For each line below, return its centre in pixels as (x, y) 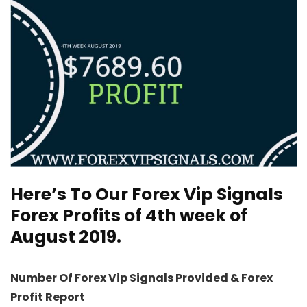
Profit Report (48, 297)
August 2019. (66, 236)
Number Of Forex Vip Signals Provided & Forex (142, 278)
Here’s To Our (71, 194)
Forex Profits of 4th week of (129, 215)
